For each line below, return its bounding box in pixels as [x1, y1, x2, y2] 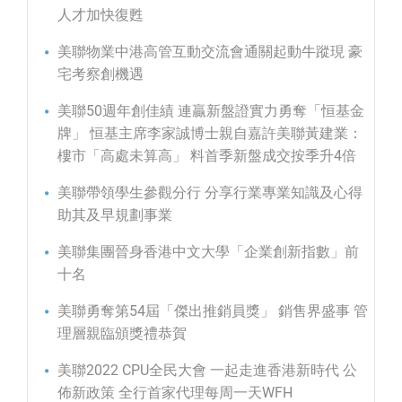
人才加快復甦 [57, 5, 144, 23]
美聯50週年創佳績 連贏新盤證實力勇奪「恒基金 [57, 101, 364, 119]
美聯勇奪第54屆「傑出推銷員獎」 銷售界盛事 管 [57, 301, 368, 319]
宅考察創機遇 [57, 65, 144, 83]
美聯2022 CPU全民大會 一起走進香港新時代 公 [57, 361, 357, 379]
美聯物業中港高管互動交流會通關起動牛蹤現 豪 [57, 42, 363, 60]
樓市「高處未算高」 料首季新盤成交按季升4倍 [57, 146, 356, 164]
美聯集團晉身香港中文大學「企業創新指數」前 [57, 242, 359, 260]
